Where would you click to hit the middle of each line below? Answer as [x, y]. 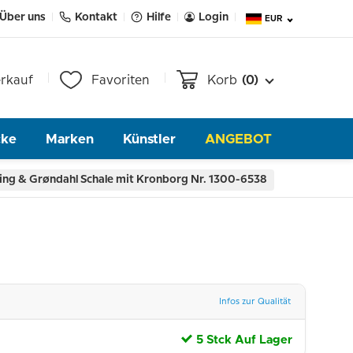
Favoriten [120, 81]
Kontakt [96, 17]
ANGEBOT [239, 139]
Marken [70, 139]
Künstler [150, 139]
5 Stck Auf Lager [244, 340]
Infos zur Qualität [255, 301]
